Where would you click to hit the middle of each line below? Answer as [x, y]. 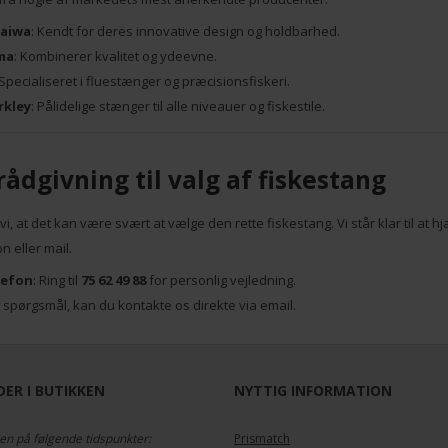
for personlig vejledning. [220, 279]
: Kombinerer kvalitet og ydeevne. [115, 55]
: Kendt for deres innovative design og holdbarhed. [185, 30]
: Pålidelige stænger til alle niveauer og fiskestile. [177, 105]
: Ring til [56, 279]
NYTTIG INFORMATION [313, 390]
